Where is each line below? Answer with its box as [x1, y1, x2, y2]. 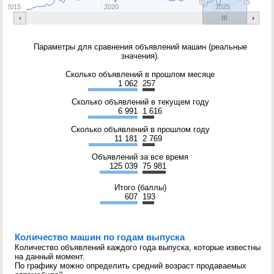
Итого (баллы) [114, 183, 166, 193]
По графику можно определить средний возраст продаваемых [15, 261, 246, 271]
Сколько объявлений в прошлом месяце [65, 70, 215, 80]
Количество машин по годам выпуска [15, 232, 185, 243]
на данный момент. [15, 252, 85, 262]
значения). [120, 51, 160, 61]
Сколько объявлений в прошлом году [70, 125, 210, 135]
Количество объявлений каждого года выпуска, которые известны [15, 243, 261, 253]
